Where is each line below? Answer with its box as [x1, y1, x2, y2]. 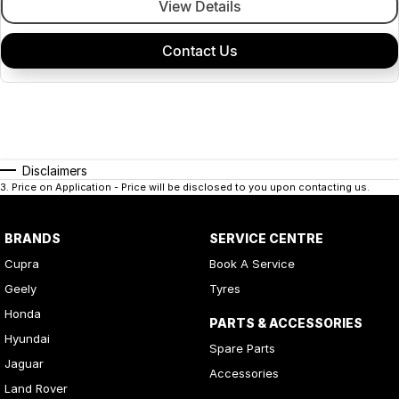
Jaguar [4, 355, 44, 370]
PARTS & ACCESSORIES [208, 314, 362, 330]
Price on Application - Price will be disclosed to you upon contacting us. [12, 180, 370, 193]
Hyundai [4, 330, 50, 346]
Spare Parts [208, 340, 275, 355]
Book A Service [208, 256, 295, 271]
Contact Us [161, 42, 238, 61]
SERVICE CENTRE [208, 230, 323, 246]
